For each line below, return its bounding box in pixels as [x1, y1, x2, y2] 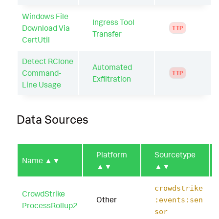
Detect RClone [22, 56, 73, 66]
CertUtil [22, 34, 50, 44]
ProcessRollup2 [22, 200, 78, 211]
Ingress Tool [92, 17, 134, 27]
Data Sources [17, 112, 88, 127]
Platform [96, 150, 127, 160]
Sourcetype [154, 150, 196, 160]
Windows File [22, 11, 68, 21]
